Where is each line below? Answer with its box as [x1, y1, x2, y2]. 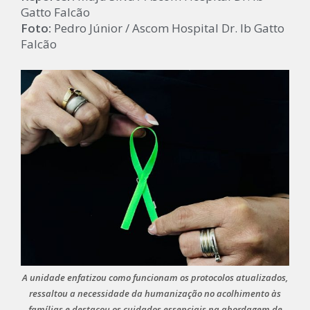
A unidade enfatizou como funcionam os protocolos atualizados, [22, 271, 288, 284]
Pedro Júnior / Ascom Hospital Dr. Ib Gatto [51, 20, 284, 36]
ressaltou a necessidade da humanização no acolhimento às [29, 287, 281, 300]
